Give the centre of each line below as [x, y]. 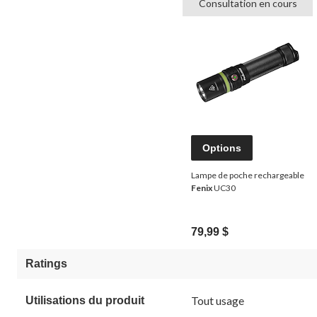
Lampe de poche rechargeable [248, 175]
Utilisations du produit [85, 300]
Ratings [46, 263]
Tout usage [218, 300]
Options [222, 148]
